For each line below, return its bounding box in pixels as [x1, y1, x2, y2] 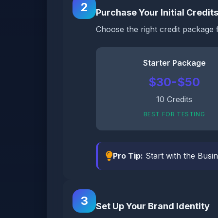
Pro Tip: [113, 151, 143, 161]
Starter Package [143, 58, 206, 68]
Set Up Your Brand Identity [96, 201, 210, 211]
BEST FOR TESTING [143, 110, 205, 118]
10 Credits [156, 94, 192, 104]
